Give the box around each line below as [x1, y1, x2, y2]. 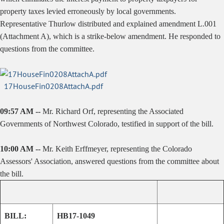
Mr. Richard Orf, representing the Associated [42, 107, 183, 115]
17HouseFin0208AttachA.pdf [4, 81, 103, 91]
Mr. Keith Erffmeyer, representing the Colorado [42, 144, 192, 153]
